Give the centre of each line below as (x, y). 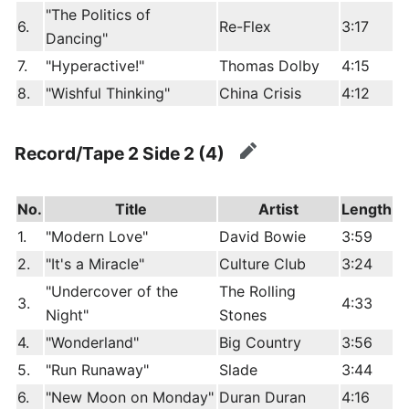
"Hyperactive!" (95, 65)
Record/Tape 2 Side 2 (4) (120, 154)
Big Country (260, 342)
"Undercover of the (112, 291)
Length (367, 209)
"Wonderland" (92, 342)
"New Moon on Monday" (130, 397)
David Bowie (262, 236)
